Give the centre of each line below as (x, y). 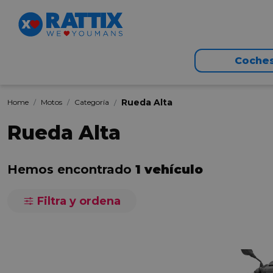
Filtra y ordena (77, 201)
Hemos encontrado (71, 169)
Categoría (92, 102)
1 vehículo (169, 169)
